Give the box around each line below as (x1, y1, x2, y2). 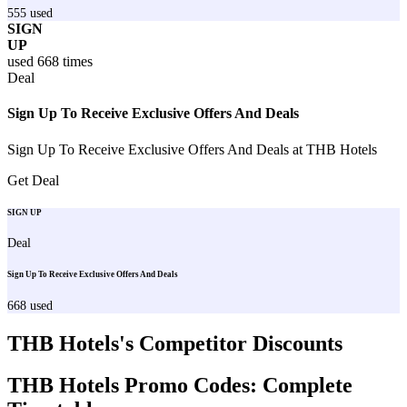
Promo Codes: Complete (124, 373, 352, 398)
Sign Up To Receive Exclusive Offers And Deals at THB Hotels (7, 141, 377, 157)
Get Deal (7, 172, 59, 188)
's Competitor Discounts (119, 331, 342, 355)
